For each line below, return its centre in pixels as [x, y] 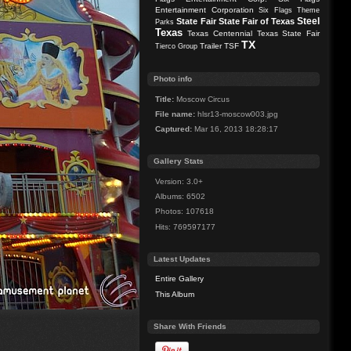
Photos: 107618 [185, 212]
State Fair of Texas [256, 22]
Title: [165, 99]
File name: [175, 114]
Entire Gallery [180, 279]
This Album [175, 294]
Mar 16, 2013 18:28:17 [235, 129]
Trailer [211, 46]
